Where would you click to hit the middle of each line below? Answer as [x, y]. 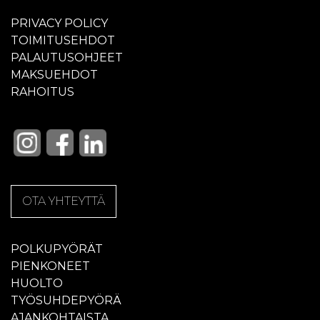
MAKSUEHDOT [54, 74]
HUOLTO [37, 283]
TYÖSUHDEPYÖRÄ [66, 300]
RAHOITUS [42, 91]
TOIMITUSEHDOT [63, 40]
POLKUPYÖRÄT [57, 249]
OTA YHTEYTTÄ [64, 201]
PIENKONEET [50, 266]
